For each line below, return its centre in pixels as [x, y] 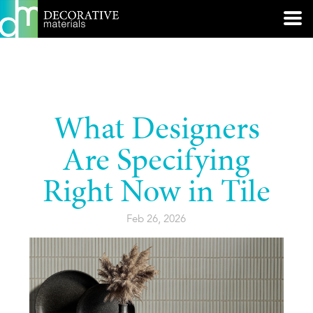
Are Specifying [156, 163]
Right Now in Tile [156, 194]
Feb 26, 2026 [156, 219]
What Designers [156, 131]
